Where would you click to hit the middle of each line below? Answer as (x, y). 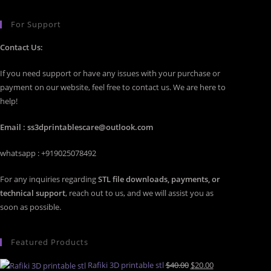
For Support (36, 24)
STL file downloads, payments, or (159, 179)
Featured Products (49, 242)
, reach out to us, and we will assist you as (139, 193)
